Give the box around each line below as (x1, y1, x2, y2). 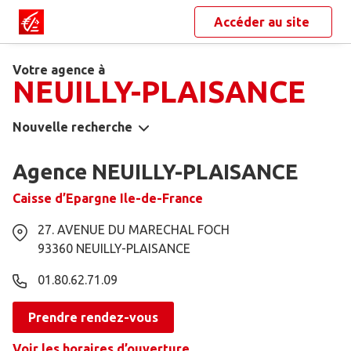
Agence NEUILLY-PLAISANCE (13, 160, 298, 184)
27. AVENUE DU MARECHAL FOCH (38, 223, 230, 237)
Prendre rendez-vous (28, 310, 158, 325)
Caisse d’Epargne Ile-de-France (13, 191, 203, 206)
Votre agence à (13, 63, 105, 77)
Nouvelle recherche (13, 120, 132, 135)
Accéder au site (214, 15, 313, 29)
